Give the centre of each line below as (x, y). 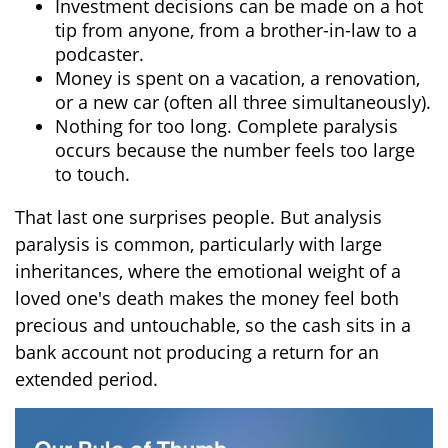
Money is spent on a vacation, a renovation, (237, 77)
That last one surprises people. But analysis (198, 216)
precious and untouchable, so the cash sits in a (213, 324)
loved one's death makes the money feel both (207, 297)
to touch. (92, 173)
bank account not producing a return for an (197, 351)
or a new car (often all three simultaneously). (243, 101)
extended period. (86, 378)
